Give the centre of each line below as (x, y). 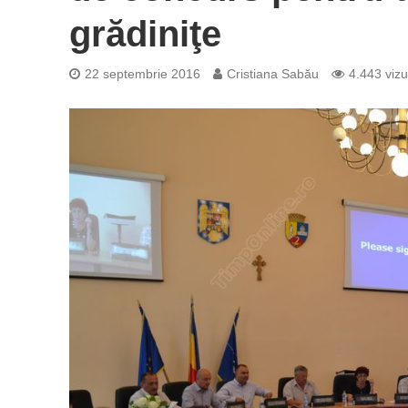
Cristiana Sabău (272, 74)
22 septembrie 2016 (142, 74)
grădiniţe (145, 34)
